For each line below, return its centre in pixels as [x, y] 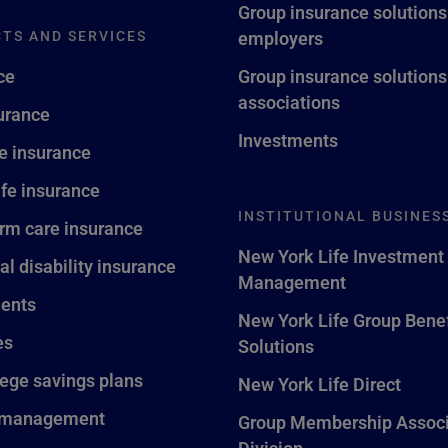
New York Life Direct [319, 384]
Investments [287, 140]
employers [280, 38]
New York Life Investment [340, 256]
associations [288, 102]
